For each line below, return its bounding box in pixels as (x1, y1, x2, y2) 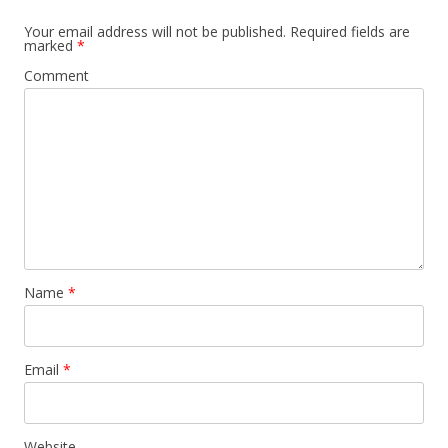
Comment (24, 65, 89, 85)
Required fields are (286, 21, 410, 41)
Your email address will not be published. (24, 21, 286, 41)
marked (24, 35, 77, 55)
